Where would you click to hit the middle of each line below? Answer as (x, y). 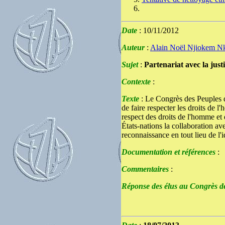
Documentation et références (170, 152)
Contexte (136, 82)
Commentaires (145, 169)
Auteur (133, 47)
